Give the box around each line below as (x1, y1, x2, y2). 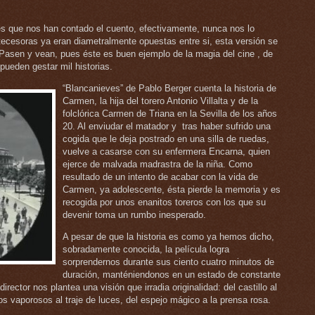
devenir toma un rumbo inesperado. (63, 210, 206, 221)
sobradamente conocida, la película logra (63, 244, 229, 255)
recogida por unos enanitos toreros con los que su (63, 197, 266, 208)
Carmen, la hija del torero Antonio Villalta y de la (63, 96, 258, 107)
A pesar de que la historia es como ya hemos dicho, (63, 231, 274, 243)
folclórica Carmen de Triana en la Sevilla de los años (63, 108, 277, 120)
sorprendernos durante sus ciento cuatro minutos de (63, 257, 274, 268)
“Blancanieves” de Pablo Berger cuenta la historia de (63, 83, 276, 94)
